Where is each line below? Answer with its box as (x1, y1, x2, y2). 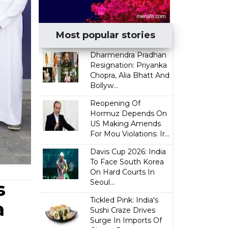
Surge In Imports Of (90, 216, 162, 225)
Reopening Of (90, 99, 141, 108)
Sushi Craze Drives (90, 206, 156, 215)
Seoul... (90, 178, 115, 187)
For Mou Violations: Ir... (90, 129, 170, 138)
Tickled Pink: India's (90, 195, 159, 205)
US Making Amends (90, 119, 161, 128)
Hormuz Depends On (90, 109, 167, 118)
